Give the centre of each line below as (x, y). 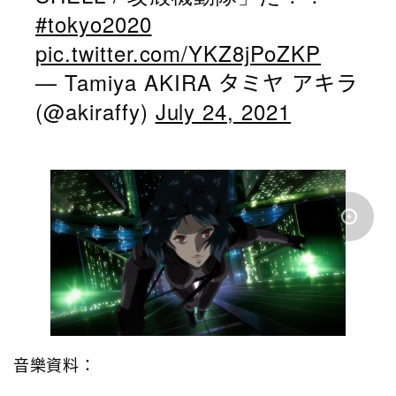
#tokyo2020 (94, 24)
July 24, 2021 (223, 111)
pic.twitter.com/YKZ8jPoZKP (178, 53)
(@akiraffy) (95, 111)
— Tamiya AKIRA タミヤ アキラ (197, 82)
